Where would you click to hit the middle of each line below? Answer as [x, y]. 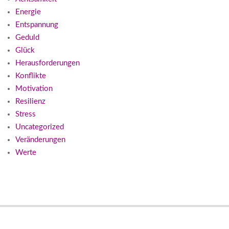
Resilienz [30, 102]
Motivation [34, 89]
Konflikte [31, 76]
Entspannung [37, 25]
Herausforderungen [48, 63]
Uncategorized [40, 127]
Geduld [27, 38]
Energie [28, 12]
